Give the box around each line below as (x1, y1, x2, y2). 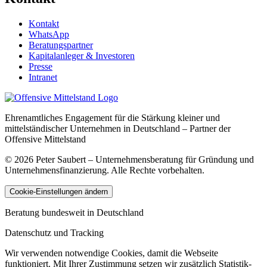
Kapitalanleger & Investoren (29, 50, 135, 61)
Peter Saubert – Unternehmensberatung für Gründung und (33, 154, 254, 164)
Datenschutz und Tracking (5, 227, 104, 238)
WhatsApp (29, 29, 69, 39)
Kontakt (29, 18, 59, 29)
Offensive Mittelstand (5, 133, 86, 144)
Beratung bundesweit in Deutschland (5, 207, 144, 218)
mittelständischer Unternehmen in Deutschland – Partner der (5, 123, 231, 133)
